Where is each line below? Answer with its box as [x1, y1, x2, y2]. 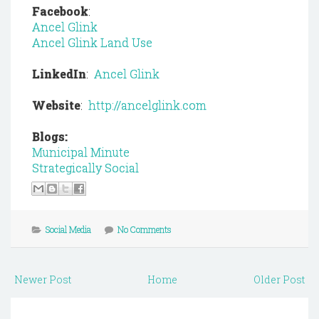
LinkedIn [32, 66, 86, 81]
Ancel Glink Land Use [32, 35, 152, 50]
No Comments [117, 224, 172, 235]
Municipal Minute [32, 145, 130, 159]
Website [32, 98, 80, 113]
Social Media [46, 224, 91, 235]
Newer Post [14, 273, 71, 286]
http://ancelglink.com [88, 98, 206, 113]
